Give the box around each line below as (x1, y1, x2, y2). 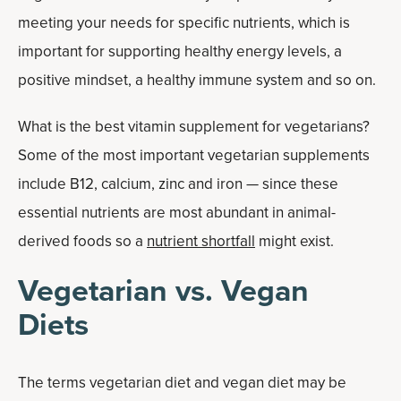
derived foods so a (18, 230, 147, 252)
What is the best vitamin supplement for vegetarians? (18, 115, 370, 138)
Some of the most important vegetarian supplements (18, 144, 370, 166)
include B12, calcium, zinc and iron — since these (18, 173, 338, 195)
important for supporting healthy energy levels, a (18, 40, 342, 63)
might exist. (255, 230, 334, 252)
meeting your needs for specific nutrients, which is (18, 12, 350, 34)
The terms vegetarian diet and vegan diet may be (18, 371, 346, 394)
